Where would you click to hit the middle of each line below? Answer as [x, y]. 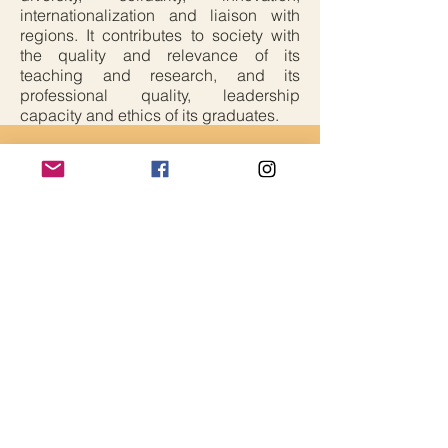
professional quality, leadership [160, 95]
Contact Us [70, 227]
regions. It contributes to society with [160, 35]
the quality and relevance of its [160, 55]
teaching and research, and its [160, 75]
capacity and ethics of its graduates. [149, 115]
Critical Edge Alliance [160, 172]
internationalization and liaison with [160, 15]
